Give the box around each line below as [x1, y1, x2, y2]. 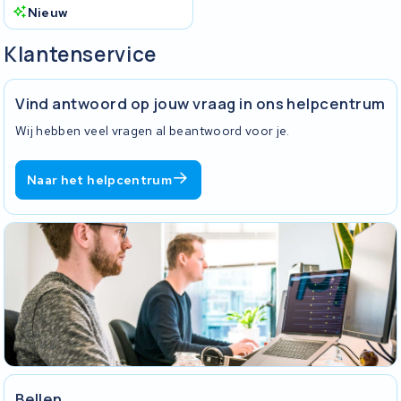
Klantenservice [4, 39, 157, 68]
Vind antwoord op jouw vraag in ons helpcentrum [15, 93, 386, 115]
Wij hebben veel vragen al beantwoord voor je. [15, 123, 290, 140]
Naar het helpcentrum [27, 172, 173, 189]
